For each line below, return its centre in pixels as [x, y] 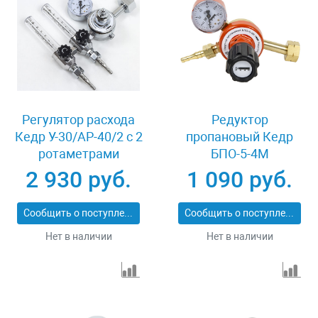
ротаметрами [78, 154]
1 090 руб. [240, 180]
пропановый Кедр [240, 137]
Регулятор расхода [78, 120]
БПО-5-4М [240, 154]
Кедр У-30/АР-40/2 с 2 [78, 137]
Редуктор [240, 120]
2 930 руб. [78, 180]
